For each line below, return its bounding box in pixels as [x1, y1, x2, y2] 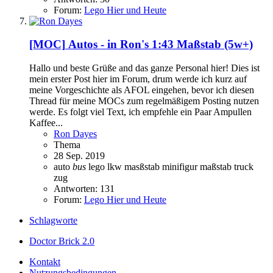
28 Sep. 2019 [54, 151, 105, 161]
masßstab [124, 161, 162, 172]
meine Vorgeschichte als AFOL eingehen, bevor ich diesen [29, 85, 254, 96]
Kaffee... [29, 118, 63, 129]
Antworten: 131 [54, 183, 115, 194]
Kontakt [29, 257, 60, 268]
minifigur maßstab [162, 161, 234, 172]
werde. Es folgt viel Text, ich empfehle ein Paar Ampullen [29, 107, 252, 118]
